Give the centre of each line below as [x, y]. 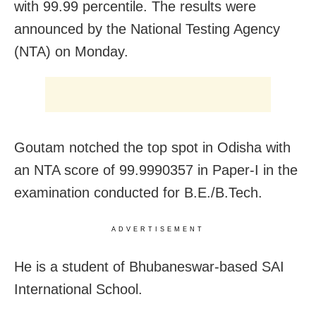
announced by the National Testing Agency [147, 29]
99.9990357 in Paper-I [191, 170]
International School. [78, 289]
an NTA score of [67, 170]
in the [280, 170]
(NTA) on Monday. [71, 51]
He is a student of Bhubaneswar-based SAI [149, 266]
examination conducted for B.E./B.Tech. [138, 192]
